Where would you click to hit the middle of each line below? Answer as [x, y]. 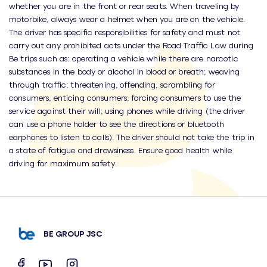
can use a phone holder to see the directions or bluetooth [117, 123]
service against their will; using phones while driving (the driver [127, 110]
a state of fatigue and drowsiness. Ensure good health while [121, 150]
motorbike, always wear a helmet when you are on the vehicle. [127, 18]
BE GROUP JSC [73, 234]
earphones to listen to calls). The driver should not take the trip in [132, 136]
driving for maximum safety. [63, 163]
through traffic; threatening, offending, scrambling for [112, 84]
